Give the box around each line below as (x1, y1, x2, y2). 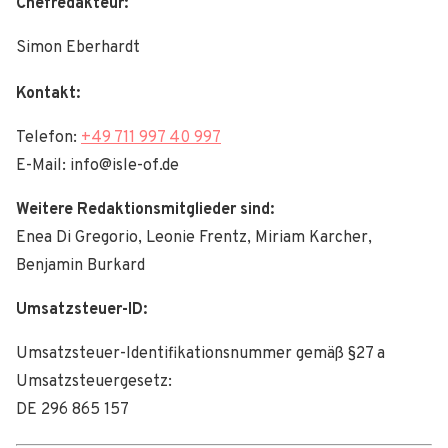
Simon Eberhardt (16, 37, 140, 58)
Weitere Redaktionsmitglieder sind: (16, 200, 274, 221)
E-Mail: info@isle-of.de (16, 156, 179, 177)
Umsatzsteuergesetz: (16, 372, 172, 393)
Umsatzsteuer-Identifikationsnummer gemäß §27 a (16, 344, 385, 365)
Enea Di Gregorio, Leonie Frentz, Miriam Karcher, (16, 228, 372, 249)
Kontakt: (16, 84, 80, 105)
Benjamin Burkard (16, 256, 145, 277)
